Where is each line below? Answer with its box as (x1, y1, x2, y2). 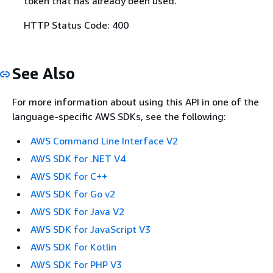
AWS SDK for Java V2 (30, 205, 124, 218)
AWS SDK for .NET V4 (30, 152, 126, 165)
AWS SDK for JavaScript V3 (30, 223, 151, 236)
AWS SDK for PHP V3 (30, 258, 122, 271)
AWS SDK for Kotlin (30, 241, 116, 253)
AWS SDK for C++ (30, 170, 107, 183)
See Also (12, 63, 75, 83)
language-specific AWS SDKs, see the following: (12, 110, 226, 123)
